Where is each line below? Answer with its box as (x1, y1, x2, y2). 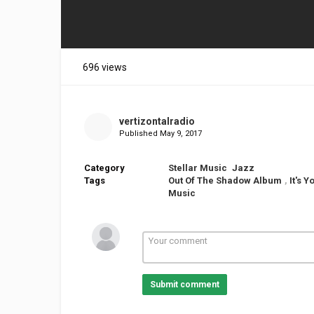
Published (118, 129, 160, 138)
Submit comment (149, 280, 219, 289)
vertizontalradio (118, 116, 195, 127)
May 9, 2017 (159, 129, 202, 138)
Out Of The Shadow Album (168, 175, 282, 186)
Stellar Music (168, 163, 227, 173)
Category (84, 163, 125, 173)
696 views (83, 62, 127, 73)
